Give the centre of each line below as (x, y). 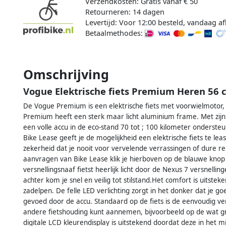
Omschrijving (66, 74)
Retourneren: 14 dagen (125, 12)
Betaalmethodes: (115, 33)
